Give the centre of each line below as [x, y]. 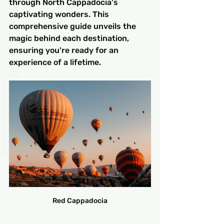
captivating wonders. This [60, 14]
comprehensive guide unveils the [73, 26]
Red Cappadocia [80, 201]
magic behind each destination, [70, 38]
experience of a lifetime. [55, 62]
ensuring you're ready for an [65, 50]
